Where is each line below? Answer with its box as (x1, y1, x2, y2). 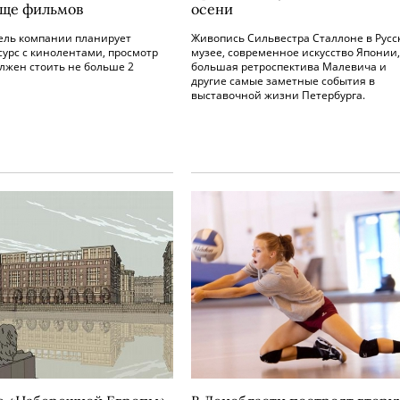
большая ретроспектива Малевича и (191, 59, 387, 74)
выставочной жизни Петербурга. (191, 87, 365, 103)
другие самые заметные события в (191, 73, 375, 88)
